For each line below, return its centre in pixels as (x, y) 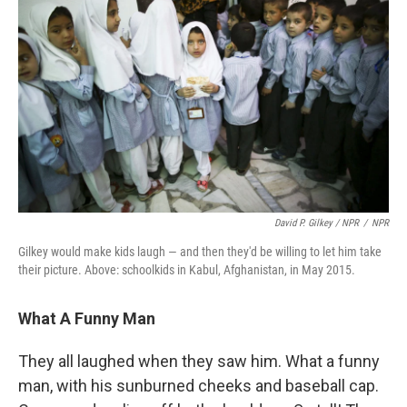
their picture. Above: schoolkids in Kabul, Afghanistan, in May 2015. (187, 270)
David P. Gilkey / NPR (317, 223)
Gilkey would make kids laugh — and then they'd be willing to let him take (200, 252)
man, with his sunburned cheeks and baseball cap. (199, 386)
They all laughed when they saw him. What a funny (199, 361)
